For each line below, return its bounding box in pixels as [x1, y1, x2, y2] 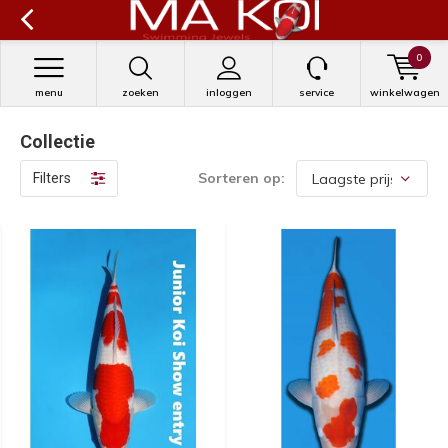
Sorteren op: [198, 169, 285, 187]
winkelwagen [369, 86, 440, 99]
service [299, 86, 334, 99]
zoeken [122, 86, 159, 99]
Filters [33, 170, 71, 186]
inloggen [205, 86, 252, 99]
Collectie [20, 131, 95, 152]
